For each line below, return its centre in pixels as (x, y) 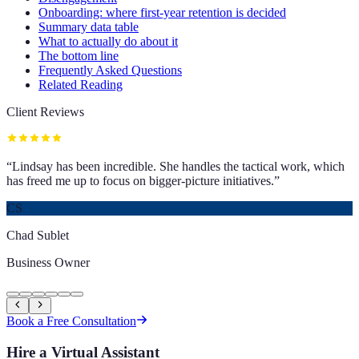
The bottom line (79, 55)
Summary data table (89, 26)
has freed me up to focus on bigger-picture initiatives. (140, 180)
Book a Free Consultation (71, 321)
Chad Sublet (38, 235)
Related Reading (81, 84)
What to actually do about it (108, 41)
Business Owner (48, 262)
